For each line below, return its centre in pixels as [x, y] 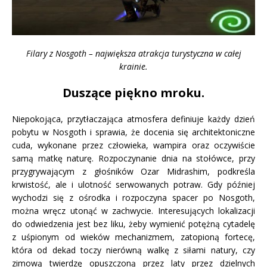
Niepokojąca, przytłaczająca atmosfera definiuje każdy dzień [133, 119]
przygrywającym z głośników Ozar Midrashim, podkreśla [133, 171]
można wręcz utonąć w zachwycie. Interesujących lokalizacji [133, 210]
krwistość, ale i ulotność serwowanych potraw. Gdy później [133, 184]
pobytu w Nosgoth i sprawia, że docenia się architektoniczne [133, 132]
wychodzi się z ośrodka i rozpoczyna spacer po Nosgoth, [133, 197]
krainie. [133, 66]
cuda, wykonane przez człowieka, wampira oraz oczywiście [133, 145]
